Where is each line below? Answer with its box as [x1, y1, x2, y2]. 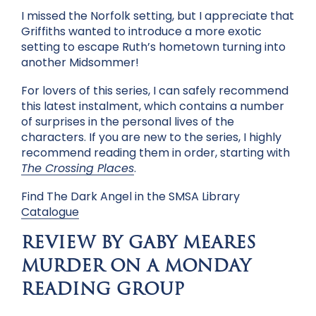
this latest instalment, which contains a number [21, 98, 284, 115]
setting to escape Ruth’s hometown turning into [21, 39, 286, 56]
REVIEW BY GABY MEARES [21, 236, 256, 253]
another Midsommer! [21, 54, 139, 71]
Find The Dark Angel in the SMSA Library [21, 188, 240, 205]
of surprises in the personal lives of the [21, 114, 234, 130]
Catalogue [21, 204, 79, 221]
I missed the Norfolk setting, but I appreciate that [21, 8, 294, 25]
